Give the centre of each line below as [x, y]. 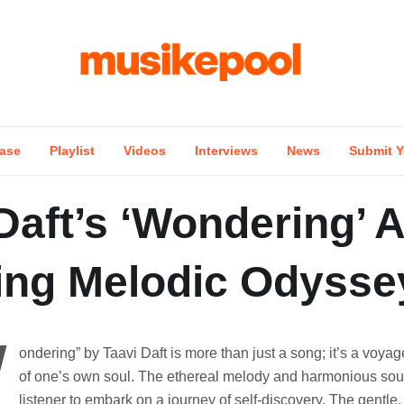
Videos [145, 151]
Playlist [72, 151]
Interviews [226, 151]
